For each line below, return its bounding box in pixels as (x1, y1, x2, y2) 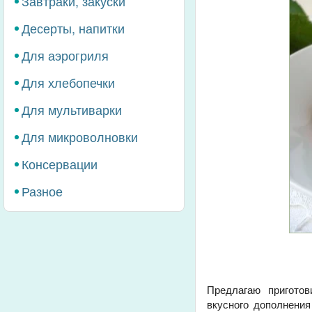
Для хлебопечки (22, 73, 115, 91)
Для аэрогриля (22, 46, 109, 64)
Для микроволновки (22, 127, 138, 146)
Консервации (22, 155, 97, 173)
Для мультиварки (22, 100, 122, 118)
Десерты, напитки (22, 19, 125, 37)
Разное (22, 182, 63, 200)
